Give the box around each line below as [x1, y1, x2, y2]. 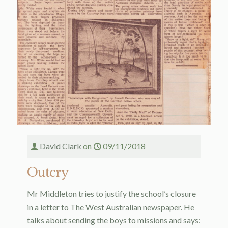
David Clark [40, 140, 81, 151]
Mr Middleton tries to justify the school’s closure [27, 188, 196, 198]
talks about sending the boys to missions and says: [27, 215, 201, 225]
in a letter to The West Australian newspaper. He [27, 202, 194, 212]
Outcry [27, 164, 68, 180]
